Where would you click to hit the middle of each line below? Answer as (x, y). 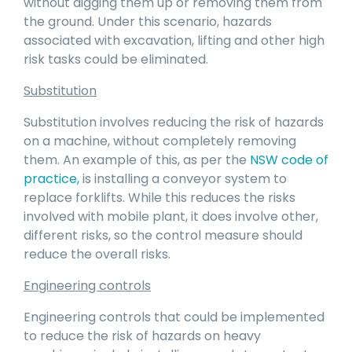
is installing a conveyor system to (183, 179)
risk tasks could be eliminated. (116, 60)
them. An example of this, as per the (137, 160)
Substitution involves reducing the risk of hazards (174, 123)
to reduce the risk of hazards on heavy (142, 336)
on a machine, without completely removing (160, 141)
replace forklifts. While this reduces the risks (159, 198)
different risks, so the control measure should (163, 236)
